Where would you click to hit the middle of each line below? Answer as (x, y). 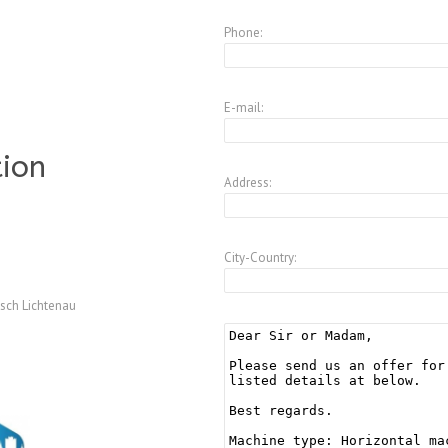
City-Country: (259, 258)
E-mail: (243, 108)
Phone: (242, 33)
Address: (247, 183)
